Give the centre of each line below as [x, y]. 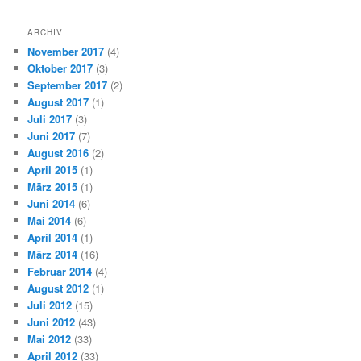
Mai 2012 [50, 339]
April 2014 [53, 238]
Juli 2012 [50, 305]
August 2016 [58, 153]
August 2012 [58, 288]
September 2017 [68, 85]
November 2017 [66, 52]
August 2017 [58, 102]
